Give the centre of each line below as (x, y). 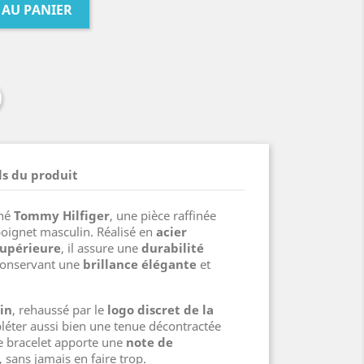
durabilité (173, 248)
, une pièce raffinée (163, 215)
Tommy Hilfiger (62, 215)
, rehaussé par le (60, 310)
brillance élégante (140, 264)
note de (149, 342)
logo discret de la (160, 310)
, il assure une (101, 248)
